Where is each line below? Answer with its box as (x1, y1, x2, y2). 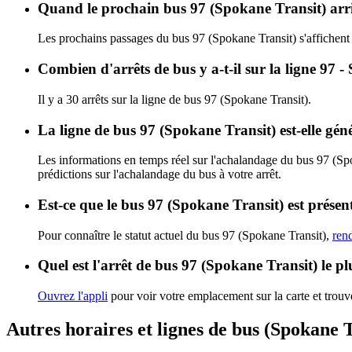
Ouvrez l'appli (38, 289, 108, 303)
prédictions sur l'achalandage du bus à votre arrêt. (38, 167, 281, 181)
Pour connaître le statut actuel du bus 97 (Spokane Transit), (38, 228, 332, 242)
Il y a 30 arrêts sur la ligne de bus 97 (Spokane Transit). (38, 92, 311, 106)
